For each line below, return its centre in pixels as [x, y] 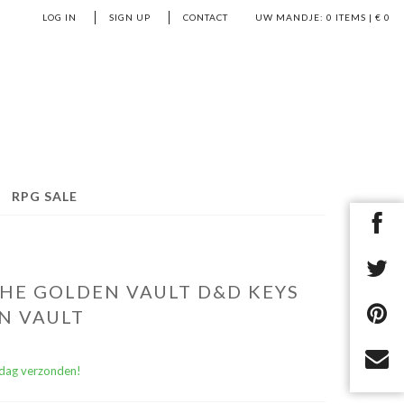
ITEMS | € [358, 17]
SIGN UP [130, 17]
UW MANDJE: [289, 17]
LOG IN [60, 17]
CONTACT [206, 17]
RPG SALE [44, 196]
